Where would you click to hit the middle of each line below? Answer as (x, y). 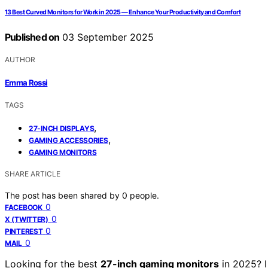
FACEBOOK (24, 207)
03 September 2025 (107, 37)
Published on (32, 37)
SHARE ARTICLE (33, 173)
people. (144, 195)
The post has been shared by (63, 195)
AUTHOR (20, 60)
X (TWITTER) (27, 219)
